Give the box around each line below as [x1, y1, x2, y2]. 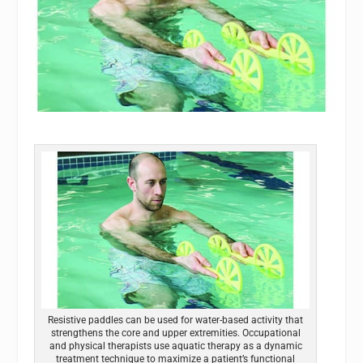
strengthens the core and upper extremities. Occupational [50, 327, 301, 340]
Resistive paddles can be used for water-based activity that [48, 314, 304, 327]
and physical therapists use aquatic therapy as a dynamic [49, 340, 302, 352]
